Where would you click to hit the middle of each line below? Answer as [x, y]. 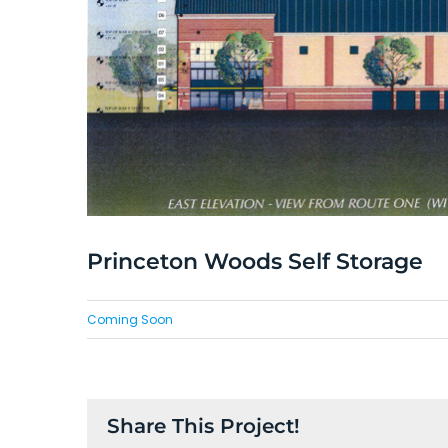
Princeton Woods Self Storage [255, 262]
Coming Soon [130, 320]
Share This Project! [203, 426]
